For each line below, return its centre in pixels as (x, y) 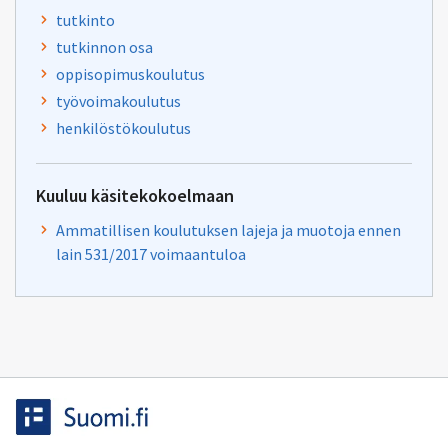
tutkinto (85, 20)
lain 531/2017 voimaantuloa (151, 254)
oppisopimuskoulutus (130, 74)
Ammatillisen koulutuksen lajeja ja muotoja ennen (228, 230)
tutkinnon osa (104, 47)
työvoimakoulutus (118, 101)
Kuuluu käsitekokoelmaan (135, 195)
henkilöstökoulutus (123, 128)
